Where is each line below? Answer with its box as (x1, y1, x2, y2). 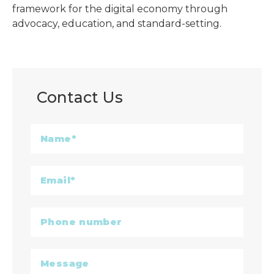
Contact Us (37, 87, 123, 106)
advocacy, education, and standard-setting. (12, 17, 221, 29)
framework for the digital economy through (12, 2, 228, 15)
